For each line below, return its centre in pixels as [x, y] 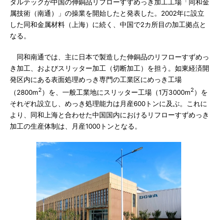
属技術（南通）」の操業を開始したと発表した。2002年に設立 [107, 13]
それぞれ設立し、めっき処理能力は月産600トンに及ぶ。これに [109, 103]
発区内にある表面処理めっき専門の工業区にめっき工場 [96, 80]
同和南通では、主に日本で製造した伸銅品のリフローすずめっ [110, 57]
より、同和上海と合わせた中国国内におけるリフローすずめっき [110, 115]
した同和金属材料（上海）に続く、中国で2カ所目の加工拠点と [108, 25]
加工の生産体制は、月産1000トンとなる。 [76, 126]
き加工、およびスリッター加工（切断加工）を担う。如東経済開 [110, 68]
